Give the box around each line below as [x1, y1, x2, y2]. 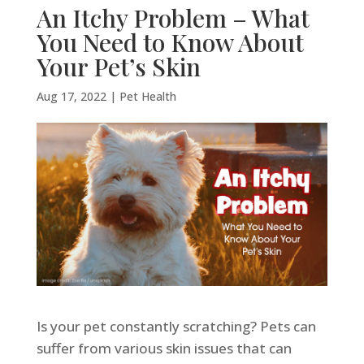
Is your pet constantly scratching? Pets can [36, 317, 316, 336]
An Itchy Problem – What [36, 2, 310, 34]
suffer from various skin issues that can [36, 339, 292, 358]
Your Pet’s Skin [36, 50, 201, 83]
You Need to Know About [36, 26, 304, 58]
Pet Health [119, 89, 176, 104]
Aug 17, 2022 [36, 89, 106, 104]
